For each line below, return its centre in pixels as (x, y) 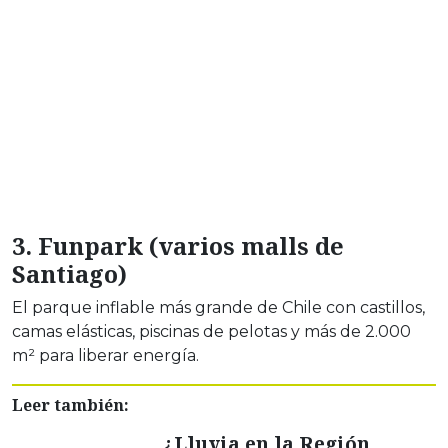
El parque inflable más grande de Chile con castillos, (218, 308)
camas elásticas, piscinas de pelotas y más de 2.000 (211, 332)
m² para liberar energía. (105, 356)
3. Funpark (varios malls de (178, 246)
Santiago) (69, 274)
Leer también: (70, 405)
